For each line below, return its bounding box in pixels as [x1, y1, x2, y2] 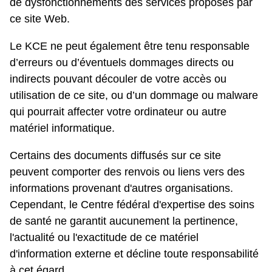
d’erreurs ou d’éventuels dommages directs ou [10, 56, 234, 69]
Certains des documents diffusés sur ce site [10, 149, 221, 162]
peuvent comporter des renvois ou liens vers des [10, 166, 245, 178]
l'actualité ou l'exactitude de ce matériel [10, 231, 199, 244]
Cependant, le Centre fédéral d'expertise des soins [10, 199, 254, 211]
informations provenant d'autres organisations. [10, 182, 233, 195]
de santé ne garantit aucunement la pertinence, [10, 215, 238, 228]
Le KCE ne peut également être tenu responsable [10, 40, 250, 53]
